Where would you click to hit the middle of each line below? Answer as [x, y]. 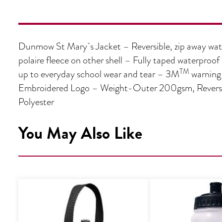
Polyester [36, 102]
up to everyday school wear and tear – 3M [99, 74]
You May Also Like [80, 133]
